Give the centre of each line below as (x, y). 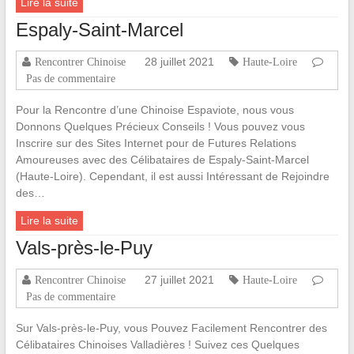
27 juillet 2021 (179, 280)
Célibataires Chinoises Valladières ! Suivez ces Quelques (157, 345)
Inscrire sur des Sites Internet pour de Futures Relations (156, 143)
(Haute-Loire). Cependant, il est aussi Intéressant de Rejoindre (172, 177)
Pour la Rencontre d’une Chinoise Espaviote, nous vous (154, 110)
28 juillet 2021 (179, 62)
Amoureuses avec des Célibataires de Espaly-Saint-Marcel (162, 160)
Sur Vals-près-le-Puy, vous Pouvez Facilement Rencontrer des (171, 328)
